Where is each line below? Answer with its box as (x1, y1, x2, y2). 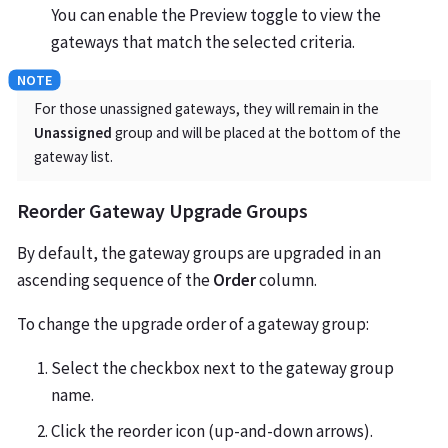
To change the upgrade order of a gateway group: (17, 313, 369, 336)
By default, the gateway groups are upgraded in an (17, 242, 381, 265)
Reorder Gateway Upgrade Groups (17, 198, 308, 224)
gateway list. (34, 147, 113, 167)
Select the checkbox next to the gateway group (51, 357, 394, 380)
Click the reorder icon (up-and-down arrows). (51, 419, 373, 442)
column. (256, 269, 317, 292)
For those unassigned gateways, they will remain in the (34, 99, 379, 119)
